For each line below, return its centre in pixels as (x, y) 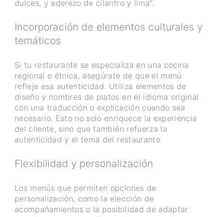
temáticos (38, 40)
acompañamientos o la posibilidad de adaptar (101, 209)
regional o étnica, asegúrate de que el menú (98, 75)
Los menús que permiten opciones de (85, 188)
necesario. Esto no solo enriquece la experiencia (106, 118)
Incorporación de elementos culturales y (108, 27)
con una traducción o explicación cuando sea (100, 107)
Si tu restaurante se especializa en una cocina (102, 65)
